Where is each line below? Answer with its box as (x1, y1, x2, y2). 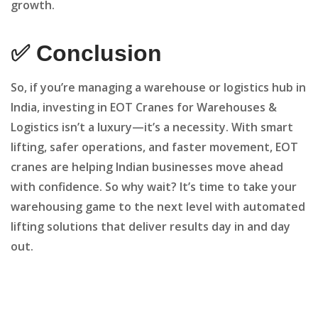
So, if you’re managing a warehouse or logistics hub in (11, 79, 306, 96)
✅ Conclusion (11, 40, 162, 67)
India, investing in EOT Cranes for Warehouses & (11, 99, 277, 116)
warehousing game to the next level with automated (11, 199, 305, 215)
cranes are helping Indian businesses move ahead (11, 159, 283, 175)
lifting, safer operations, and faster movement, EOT (11, 139, 298, 155)
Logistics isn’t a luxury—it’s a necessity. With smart (11, 119, 293, 136)
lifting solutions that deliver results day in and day (11, 219, 290, 235)
